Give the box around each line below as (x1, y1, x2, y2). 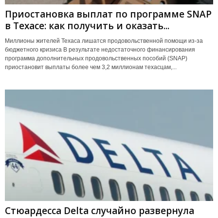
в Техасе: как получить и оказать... (5, 19, 169, 33)
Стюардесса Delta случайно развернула (5, 204, 194, 217)
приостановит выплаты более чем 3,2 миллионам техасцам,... (5, 64, 177, 71)
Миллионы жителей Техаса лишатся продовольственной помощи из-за (5, 37, 203, 45)
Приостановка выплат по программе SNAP (5, 8, 212, 21)
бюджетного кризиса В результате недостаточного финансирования (5, 46, 195, 54)
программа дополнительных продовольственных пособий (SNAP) (5, 55, 187, 62)
